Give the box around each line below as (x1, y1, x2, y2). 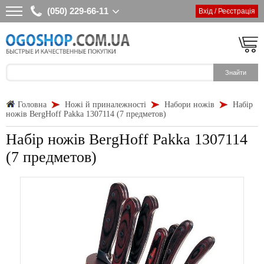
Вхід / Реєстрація (199, 7, 255, 15)
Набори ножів (164, 100, 214, 109)
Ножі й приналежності (65, 100, 146, 109)
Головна (18, 100, 47, 109)
